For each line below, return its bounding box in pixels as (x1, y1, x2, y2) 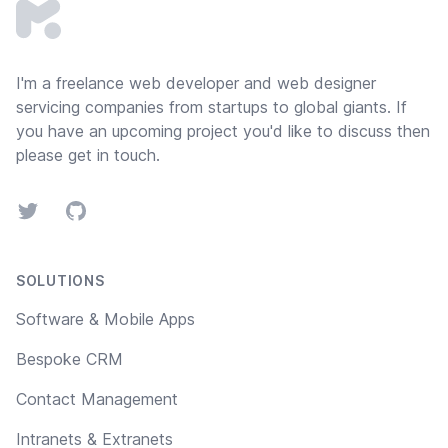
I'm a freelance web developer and (16, 73, 277, 94)
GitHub (63, 200, 115, 221)
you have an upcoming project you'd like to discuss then (16, 121, 430, 142)
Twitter (15, 200, 67, 221)
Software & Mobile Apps (16, 309, 195, 330)
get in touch (68, 145, 156, 166)
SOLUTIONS (16, 272, 105, 290)
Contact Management (16, 389, 178, 410)
